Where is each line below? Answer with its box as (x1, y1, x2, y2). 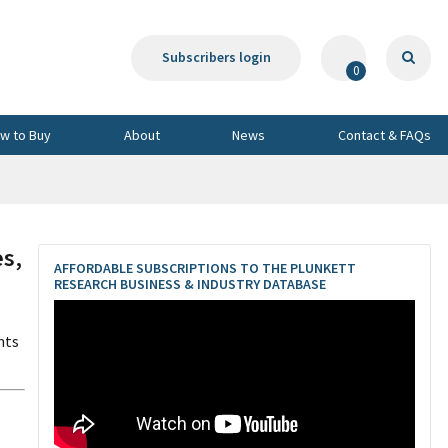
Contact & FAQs (338, 125, 431, 144)
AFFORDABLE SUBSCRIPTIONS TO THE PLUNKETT (54, 259, 356, 277)
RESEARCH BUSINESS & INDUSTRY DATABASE (54, 275, 326, 293)
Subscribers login (161, 48, 271, 66)
